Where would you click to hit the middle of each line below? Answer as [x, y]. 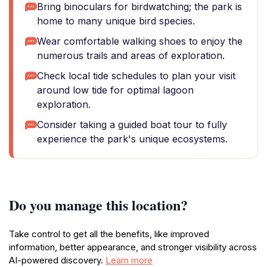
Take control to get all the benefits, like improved [109, 234]
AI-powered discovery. [57, 260]
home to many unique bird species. [116, 21]
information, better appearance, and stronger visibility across [133, 247]
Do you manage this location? [98, 205]
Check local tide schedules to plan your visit [136, 76]
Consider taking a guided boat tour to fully [132, 125]
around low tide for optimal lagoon [115, 90]
